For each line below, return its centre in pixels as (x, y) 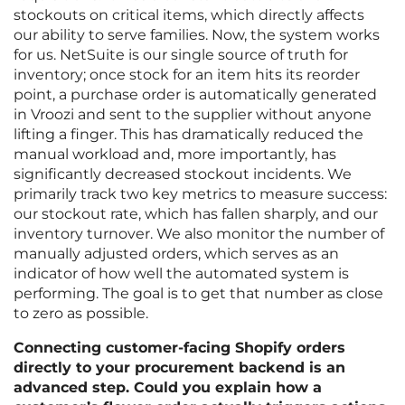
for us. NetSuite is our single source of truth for (181, 55)
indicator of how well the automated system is (181, 274)
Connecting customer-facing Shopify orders (179, 348)
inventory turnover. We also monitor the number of (199, 234)
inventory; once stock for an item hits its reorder (187, 75)
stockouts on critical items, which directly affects (189, 15)
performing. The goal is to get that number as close (198, 294)
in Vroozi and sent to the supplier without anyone (193, 115)
